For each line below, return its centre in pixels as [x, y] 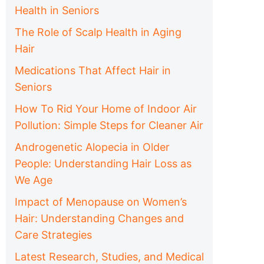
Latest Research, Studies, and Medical [109, 256]
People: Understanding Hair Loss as [103, 163]
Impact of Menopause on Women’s [101, 202]
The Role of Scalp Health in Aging [98, 32]
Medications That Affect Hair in [93, 70]
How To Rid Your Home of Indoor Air [106, 108]
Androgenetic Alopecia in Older [92, 147]
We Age [34, 180]
